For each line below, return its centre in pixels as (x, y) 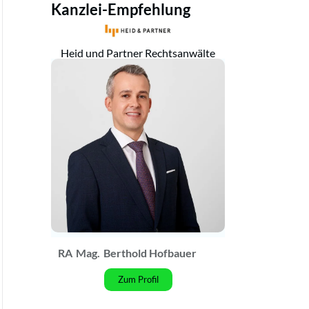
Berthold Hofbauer (150, 253)
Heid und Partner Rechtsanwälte (138, 53)
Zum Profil (138, 280)
